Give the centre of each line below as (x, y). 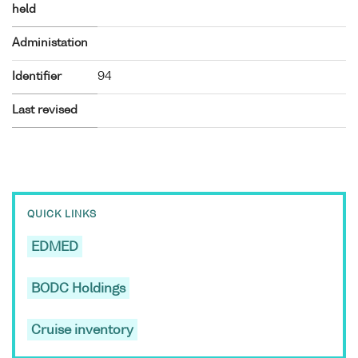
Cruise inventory (82, 330)
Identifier (37, 76)
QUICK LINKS (62, 215)
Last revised (45, 110)
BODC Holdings (78, 289)
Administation (50, 43)
